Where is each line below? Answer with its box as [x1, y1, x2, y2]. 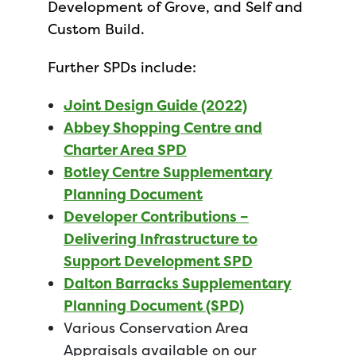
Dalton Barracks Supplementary [64, 273, 292, 293]
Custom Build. [48, 19, 161, 39]
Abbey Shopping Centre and [64, 118, 262, 137]
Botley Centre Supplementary [64, 162, 273, 182]
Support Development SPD [64, 251, 253, 271]
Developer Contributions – [64, 207, 249, 226]
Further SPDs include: [48, 57, 196, 77]
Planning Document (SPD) [64, 296, 244, 315]
